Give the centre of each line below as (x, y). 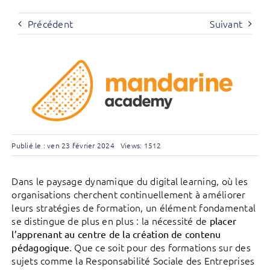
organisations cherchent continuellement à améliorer (129, 194)
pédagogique (41, 247)
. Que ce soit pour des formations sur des (160, 247)
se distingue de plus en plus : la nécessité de (111, 220)
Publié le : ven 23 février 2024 (63, 145)
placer (223, 220)
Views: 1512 (141, 145)
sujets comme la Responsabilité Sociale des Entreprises (133, 260)
